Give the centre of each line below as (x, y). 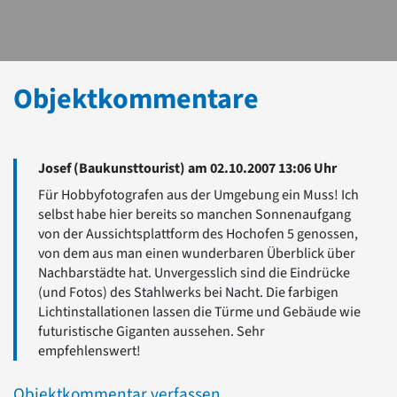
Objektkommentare (136, 99)
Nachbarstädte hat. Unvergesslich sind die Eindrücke (194, 272)
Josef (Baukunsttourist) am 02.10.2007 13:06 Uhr (187, 168)
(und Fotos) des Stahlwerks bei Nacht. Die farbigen (188, 292)
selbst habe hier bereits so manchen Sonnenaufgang (195, 214)
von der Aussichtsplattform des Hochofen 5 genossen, (198, 234)
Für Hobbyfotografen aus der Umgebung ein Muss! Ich (198, 195)
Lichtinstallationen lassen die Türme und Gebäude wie (199, 311)
